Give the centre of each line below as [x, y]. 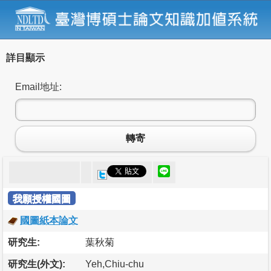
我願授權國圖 [42, 198]
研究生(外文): [37, 264]
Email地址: [38, 87]
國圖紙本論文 [49, 220]
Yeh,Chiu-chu [115, 264]
